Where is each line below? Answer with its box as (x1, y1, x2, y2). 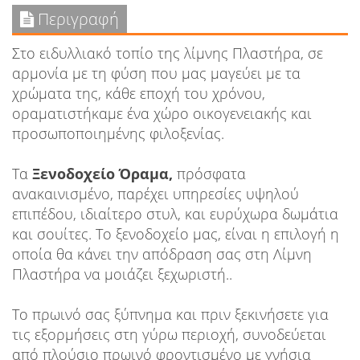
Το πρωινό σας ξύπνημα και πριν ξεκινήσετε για (12, 305, 329, 325)
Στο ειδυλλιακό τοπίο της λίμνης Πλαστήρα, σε (12, 43, 323, 63)
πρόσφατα (173, 164, 246, 184)
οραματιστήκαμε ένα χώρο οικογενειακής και (12, 104, 312, 124)
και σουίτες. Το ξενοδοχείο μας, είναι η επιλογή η (12, 224, 339, 244)
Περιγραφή (34, 8, 119, 31)
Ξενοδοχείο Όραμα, (32, 164, 173, 184)
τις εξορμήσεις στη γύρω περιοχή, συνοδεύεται (12, 325, 326, 345)
